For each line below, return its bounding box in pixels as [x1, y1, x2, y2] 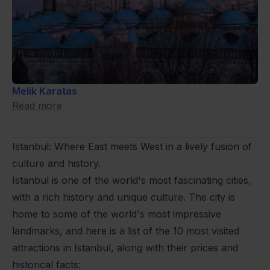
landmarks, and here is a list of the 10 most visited [12, 224, 239, 237]
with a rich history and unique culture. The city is [12, 190, 235, 203]
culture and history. [12, 157, 101, 169]
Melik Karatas [12, 84, 77, 97]
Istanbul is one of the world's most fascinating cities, [12, 174, 251, 186]
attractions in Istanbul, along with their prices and [12, 241, 238, 254]
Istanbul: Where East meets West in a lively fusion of [12, 140, 252, 152]
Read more [12, 99, 62, 111]
